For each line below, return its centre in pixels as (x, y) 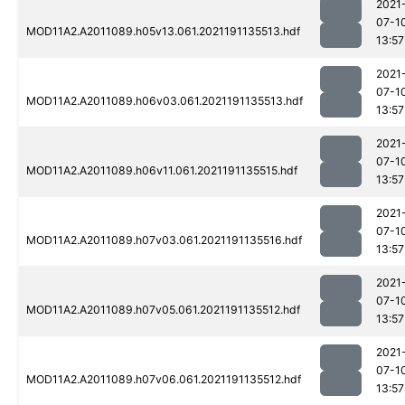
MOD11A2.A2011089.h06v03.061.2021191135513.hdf (165, 101)
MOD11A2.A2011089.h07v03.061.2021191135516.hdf (164, 240)
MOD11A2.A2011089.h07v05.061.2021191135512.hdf (163, 310)
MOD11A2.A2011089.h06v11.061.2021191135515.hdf (162, 171)
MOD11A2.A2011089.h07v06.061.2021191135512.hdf (164, 380)
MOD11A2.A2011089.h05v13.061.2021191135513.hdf (163, 32)
